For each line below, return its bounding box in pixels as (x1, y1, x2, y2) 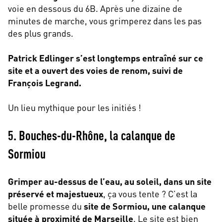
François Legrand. (8, 76, 81, 88)
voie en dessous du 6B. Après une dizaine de (8, 2, 182, 14)
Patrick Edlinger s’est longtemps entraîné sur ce (8, 52, 203, 63)
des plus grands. (8, 27, 73, 39)
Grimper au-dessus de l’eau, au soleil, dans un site (8, 175, 212, 187)
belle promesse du (8, 200, 84, 212)
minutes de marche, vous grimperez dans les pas (8, 14, 202, 26)
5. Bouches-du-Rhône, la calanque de (8, 126, 175, 143)
